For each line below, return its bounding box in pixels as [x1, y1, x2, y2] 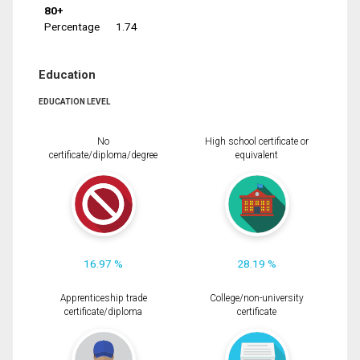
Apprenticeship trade [59, 292, 147, 304]
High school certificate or [205, 135, 309, 147]
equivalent [235, 149, 278, 161]
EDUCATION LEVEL [39, 96, 110, 106]
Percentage [43, 20, 100, 34]
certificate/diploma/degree [49, 149, 157, 161]
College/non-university [210, 292, 304, 304]
